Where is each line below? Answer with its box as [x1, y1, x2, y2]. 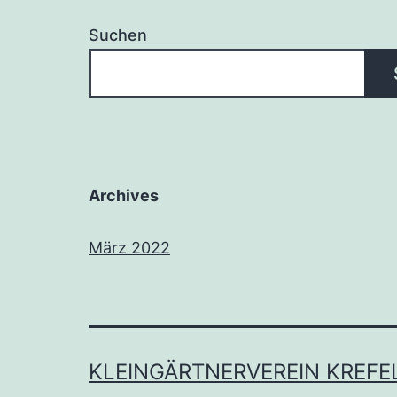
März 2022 [89, 237, 170, 257]
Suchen [89, 25, 147, 44]
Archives [89, 185, 159, 205]
